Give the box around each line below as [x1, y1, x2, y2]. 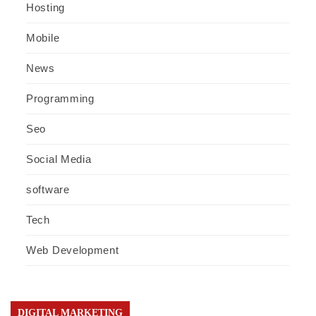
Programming [26, 92, 95, 105]
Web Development [26, 244, 119, 257]
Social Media [26, 153, 92, 166]
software [26, 183, 70, 196]
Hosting [26, 1, 65, 14]
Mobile [26, 32, 60, 44]
